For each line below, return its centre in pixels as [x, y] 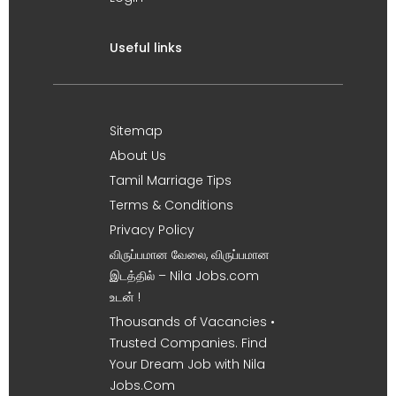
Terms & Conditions [171, 205]
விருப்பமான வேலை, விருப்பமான [190, 255]
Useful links [146, 48]
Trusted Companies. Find [188, 343]
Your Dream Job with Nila [187, 364]
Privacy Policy [152, 230]
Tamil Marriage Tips [171, 180]
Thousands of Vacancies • [192, 322]
